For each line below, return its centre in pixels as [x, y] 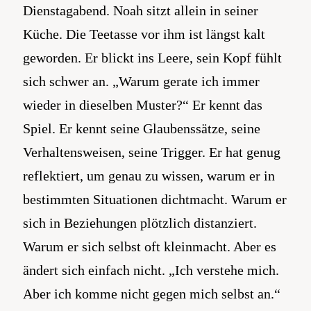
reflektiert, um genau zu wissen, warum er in [149, 176]
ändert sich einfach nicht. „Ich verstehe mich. [151, 270]
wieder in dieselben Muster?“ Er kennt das [143, 105]
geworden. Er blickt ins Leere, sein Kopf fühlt [152, 58]
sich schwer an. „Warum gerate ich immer [141, 81]
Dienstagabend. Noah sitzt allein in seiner [141, 10]
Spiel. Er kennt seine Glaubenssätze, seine [142, 128]
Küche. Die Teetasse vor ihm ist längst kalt [144, 34]
